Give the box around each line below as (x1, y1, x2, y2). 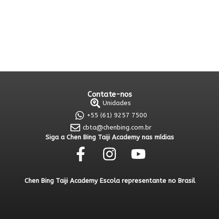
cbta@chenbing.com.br (82, 124, 152, 131)
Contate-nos (87, 89, 132, 99)
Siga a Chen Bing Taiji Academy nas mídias (45, 133, 174, 141)
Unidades (103, 99, 131, 107)
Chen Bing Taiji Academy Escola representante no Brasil (24, 176, 195, 184)
